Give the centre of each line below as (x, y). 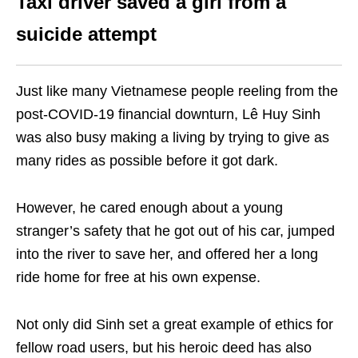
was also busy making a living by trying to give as (173, 137)
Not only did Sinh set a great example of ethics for (175, 324)
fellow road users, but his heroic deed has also (164, 347)
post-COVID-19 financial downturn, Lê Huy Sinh (168, 114)
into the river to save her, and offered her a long (167, 254)
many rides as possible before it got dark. (147, 160)
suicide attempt (86, 34)
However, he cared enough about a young (149, 207)
